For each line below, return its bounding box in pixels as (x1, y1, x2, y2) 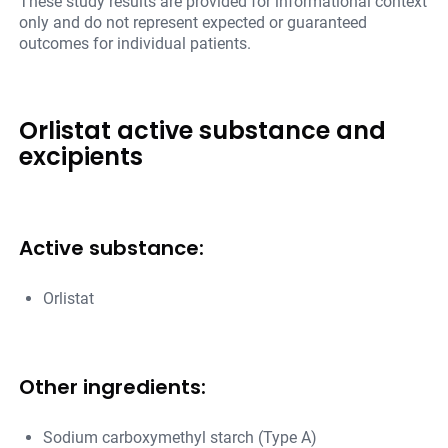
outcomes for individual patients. (19, 34, 252, 54)
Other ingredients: (19, 373, 207, 402)
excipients (19, 140, 144, 174)
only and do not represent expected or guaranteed (19, 13, 368, 33)
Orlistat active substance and (19, 114, 387, 148)
